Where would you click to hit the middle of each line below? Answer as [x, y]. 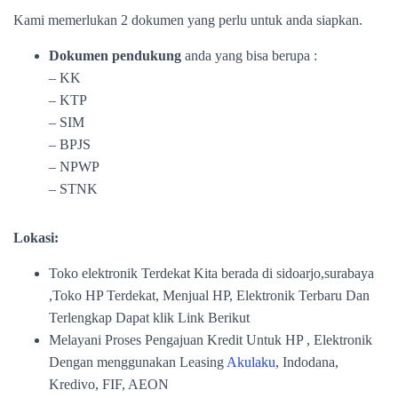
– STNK [73, 189]
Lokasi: [36, 238]
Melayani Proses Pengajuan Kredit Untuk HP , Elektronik [211, 340]
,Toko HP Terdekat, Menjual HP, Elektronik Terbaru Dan [209, 295]
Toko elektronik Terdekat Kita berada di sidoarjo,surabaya [211, 273]
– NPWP [74, 167]
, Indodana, [307, 362]
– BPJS [70, 144]
